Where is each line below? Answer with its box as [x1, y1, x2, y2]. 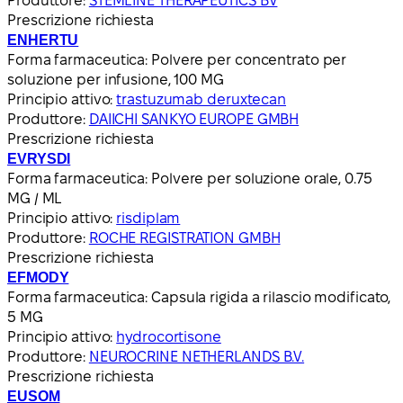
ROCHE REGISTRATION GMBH [88, 229, 281, 246]
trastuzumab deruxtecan [116, 91, 287, 107]
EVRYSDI [7, 150, 71, 166]
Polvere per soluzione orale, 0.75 [151, 170, 372, 186]
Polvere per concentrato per [151, 51, 347, 67]
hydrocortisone [116, 328, 221, 345]
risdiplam [116, 210, 181, 226]
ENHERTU [7, 31, 79, 48]
